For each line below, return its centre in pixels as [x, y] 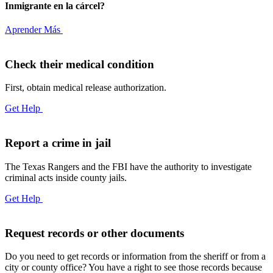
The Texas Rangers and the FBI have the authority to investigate [128, 166]
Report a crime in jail [58, 143]
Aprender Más [34, 29]
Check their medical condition [80, 64]
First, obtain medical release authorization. [86, 88]
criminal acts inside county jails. [66, 177]
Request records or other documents [94, 233]
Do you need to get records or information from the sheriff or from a [135, 257]
